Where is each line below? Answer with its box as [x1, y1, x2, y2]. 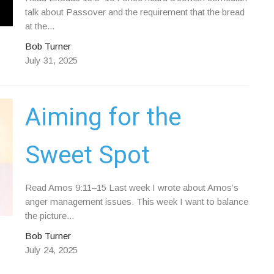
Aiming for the [24, 103, 181, 131]
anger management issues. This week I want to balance [24, 196, 248, 207]
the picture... [24, 210, 74, 221]
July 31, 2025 [24, 55, 78, 65]
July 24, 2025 [24, 245, 78, 255]
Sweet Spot [24, 141, 150, 169]
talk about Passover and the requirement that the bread [24, 7, 245, 17]
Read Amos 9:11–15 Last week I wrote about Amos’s [24, 182, 239, 193]
